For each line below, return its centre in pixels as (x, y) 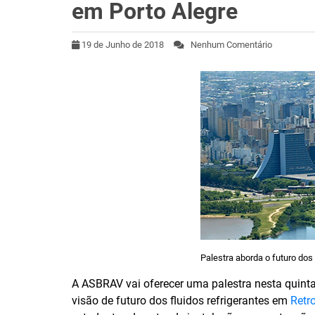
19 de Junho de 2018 (123, 45)
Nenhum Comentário (228, 45)
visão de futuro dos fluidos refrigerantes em (181, 301)
